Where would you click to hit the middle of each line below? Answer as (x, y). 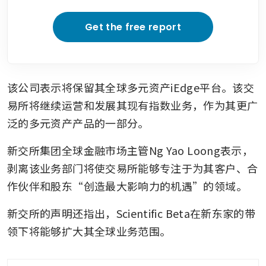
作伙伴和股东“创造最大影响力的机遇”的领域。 (127, 186)
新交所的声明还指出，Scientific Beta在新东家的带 (132, 213)
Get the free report (133, 27)
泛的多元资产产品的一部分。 (78, 123)
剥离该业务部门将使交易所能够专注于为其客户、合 (133, 168)
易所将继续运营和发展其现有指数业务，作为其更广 (133, 105)
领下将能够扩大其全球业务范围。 (89, 231)
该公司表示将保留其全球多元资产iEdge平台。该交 (131, 87)
